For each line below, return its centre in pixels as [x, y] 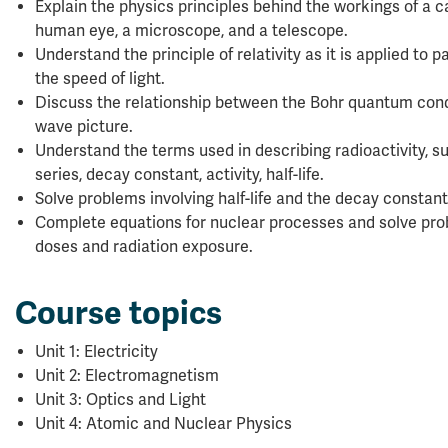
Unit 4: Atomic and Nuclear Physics [163, 424]
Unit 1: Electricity [96, 352]
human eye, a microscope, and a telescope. [191, 31]
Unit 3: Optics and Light [120, 400]
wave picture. [84, 127]
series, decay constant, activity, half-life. [179, 175]
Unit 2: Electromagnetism [127, 376]
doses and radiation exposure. [144, 247]
